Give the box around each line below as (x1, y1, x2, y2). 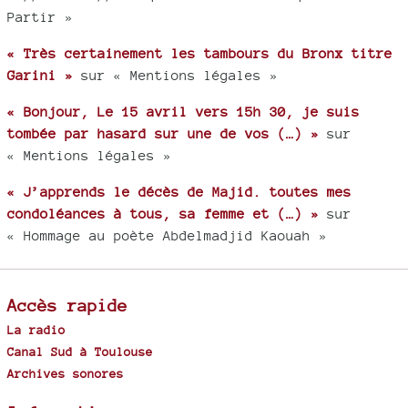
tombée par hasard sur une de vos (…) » (7, 125, 319, 141)
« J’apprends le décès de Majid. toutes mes (7, 183, 352, 199)
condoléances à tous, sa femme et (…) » (7, 205, 319, 221)
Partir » (7, 8, 73, 25)
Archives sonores (7, 365, 124, 381)
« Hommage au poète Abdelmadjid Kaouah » (7, 227, 327, 243)
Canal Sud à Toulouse (7, 343, 153, 359)
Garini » (7, 66, 73, 83)
